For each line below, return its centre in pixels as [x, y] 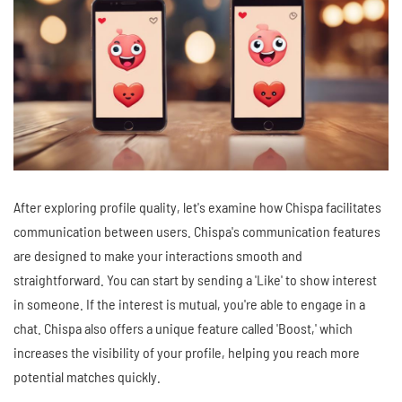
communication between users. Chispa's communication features [197, 231]
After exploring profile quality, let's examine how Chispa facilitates [197, 206]
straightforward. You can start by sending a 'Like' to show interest [195, 279]
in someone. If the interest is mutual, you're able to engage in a [189, 303]
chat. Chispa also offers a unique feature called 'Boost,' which [183, 328]
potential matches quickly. [87, 376]
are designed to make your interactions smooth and [158, 255]
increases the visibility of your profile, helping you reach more [187, 352]
